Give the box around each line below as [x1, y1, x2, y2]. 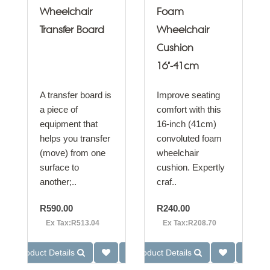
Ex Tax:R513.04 [46, 219, 99, 227]
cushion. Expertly [157, 162, 225, 172]
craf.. [157, 177, 177, 187]
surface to [40, 162, 79, 172]
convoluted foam [157, 133, 222, 143]
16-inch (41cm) [157, 119, 216, 129]
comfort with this [157, 104, 221, 115]
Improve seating [157, 90, 220, 100]
